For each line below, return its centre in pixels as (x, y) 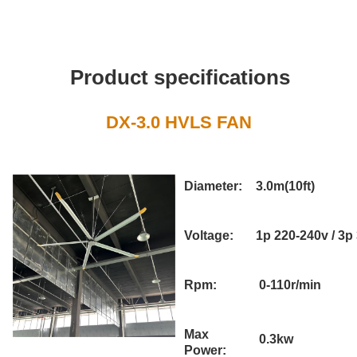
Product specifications (180, 77)
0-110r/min (288, 285)
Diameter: (213, 186)
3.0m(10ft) (285, 186)
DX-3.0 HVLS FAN (178, 122)
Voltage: (209, 235)
